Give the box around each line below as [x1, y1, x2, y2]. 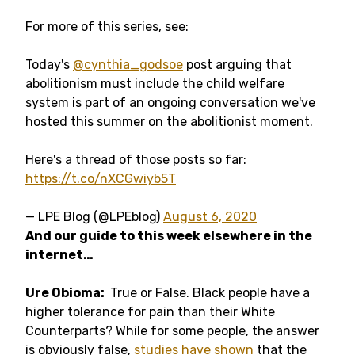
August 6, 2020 [163, 209, 257, 224]
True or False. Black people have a [107, 285, 310, 300]
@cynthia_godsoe [73, 57, 183, 72]
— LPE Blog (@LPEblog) [25, 209, 163, 224]
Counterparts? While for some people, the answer [25, 323, 319, 338]
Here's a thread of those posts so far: [25, 152, 246, 167]
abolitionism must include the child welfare [25, 76, 284, 91]
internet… [25, 247, 94, 262]
